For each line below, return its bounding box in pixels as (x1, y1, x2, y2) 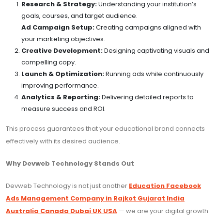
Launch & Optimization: (21, 69, 104, 79)
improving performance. (21, 81, 99, 91)
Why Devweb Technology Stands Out (6, 159, 134, 169)
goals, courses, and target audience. (21, 11, 138, 21)
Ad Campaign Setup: (21, 23, 94, 32)
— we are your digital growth (117, 206, 208, 216)
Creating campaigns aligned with (94, 23, 201, 32)
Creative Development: (21, 46, 103, 56)
